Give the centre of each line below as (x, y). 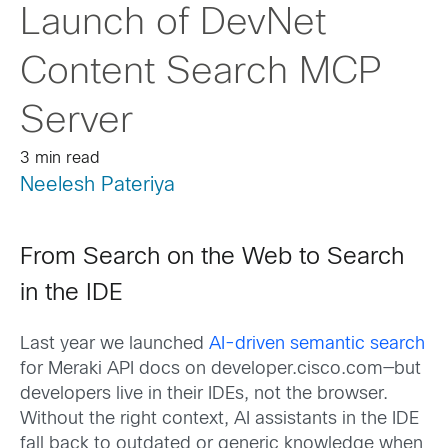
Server (76, 122)
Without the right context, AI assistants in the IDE (219, 420)
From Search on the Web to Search (212, 258)
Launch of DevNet (173, 24)
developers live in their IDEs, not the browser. (204, 395)
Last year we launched (114, 345)
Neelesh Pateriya (97, 185)
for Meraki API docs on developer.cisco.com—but (220, 370)
